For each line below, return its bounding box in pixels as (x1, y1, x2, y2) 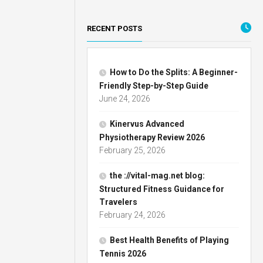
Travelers (99, 197, 138, 207)
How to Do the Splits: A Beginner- (110, 68, 238, 77)
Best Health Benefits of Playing (110, 235, 230, 245)
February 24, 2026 (99, 210, 166, 220)
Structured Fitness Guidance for (99, 184, 225, 194)
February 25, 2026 (99, 146, 166, 155)
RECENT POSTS (87, 24, 143, 33)
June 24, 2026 (99, 94, 151, 103)
